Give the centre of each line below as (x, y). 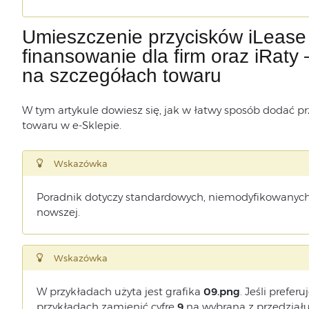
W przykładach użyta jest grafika (120, 291)
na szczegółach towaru (121, 76)
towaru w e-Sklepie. (71, 125)
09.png (221, 291)
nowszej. (58, 212)
